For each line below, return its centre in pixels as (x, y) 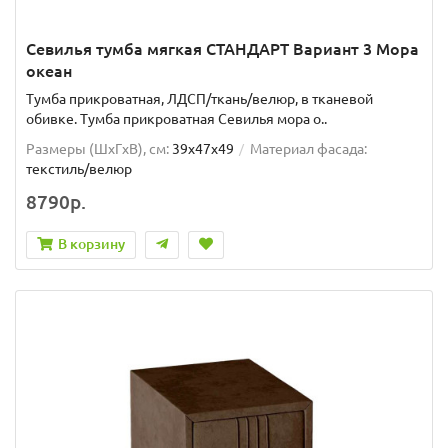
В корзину (91, 243)
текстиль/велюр (79, 168)
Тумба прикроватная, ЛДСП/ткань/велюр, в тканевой (199, 98)
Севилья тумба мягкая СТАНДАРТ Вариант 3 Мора (222, 48)
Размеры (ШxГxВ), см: (97, 148)
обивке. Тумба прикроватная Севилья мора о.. (176, 118)
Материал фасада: (308, 148)
